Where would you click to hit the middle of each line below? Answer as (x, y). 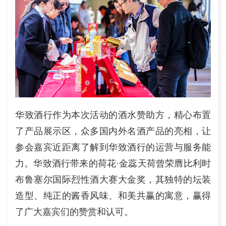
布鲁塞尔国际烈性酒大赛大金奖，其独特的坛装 (113, 179)
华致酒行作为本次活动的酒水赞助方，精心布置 (113, 115)
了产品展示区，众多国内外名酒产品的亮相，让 (113, 131)
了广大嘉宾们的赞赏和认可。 (74, 212)
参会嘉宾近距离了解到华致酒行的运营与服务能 (113, 147)
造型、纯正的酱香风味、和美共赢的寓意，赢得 (113, 195)
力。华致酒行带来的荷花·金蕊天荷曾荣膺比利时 (113, 163)
